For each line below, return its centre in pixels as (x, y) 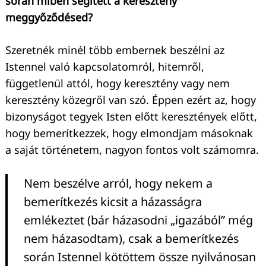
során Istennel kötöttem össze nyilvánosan (140, 256)
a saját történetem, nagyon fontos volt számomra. (132, 149)
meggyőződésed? (49, 17)
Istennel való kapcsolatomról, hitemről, (105, 66)
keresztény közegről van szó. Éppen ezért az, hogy (131, 99)
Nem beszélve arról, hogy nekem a (118, 183)
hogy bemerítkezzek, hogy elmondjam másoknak (129, 133)
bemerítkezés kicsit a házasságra (113, 201)
